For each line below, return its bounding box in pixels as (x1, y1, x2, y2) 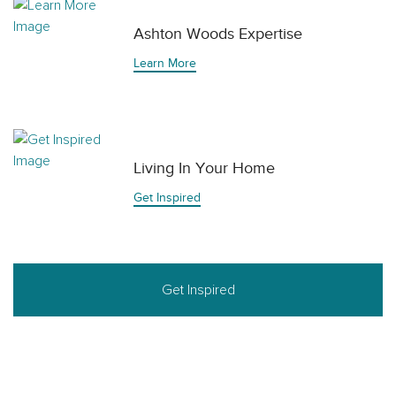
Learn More (133, 55, 196, 71)
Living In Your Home (133, 158, 275, 178)
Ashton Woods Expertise (133, 24, 302, 43)
